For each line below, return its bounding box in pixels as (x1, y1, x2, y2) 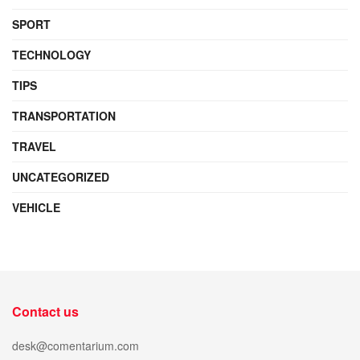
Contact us (12, 302, 79, 321)
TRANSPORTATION (12, 108, 116, 124)
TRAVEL (12, 138, 56, 154)
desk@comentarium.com (12, 337, 139, 354)
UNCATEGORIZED (12, 169, 109, 185)
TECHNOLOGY (12, 47, 91, 63)
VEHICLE (12, 199, 60, 215)
